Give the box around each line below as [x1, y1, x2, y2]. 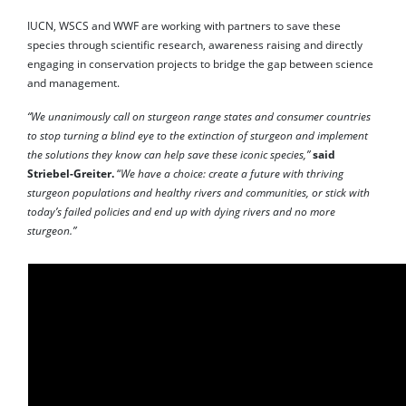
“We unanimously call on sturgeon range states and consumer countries [27, 109, 371, 123]
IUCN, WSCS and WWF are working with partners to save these [27, 18, 341, 33]
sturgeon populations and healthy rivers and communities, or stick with [27, 185, 370, 199]
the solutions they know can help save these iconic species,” [27, 147, 313, 161]
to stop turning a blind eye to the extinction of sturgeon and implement [27, 128, 368, 142]
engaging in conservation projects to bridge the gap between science [27, 56, 373, 71]
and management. [27, 75, 120, 90]
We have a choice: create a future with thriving [121, 166, 343, 180]
